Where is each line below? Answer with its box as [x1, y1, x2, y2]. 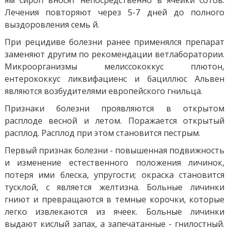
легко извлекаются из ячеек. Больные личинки [4, 205, 225, 217]
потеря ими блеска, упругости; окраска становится [4, 169, 225, 180]
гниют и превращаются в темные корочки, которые [4, 193, 225, 205]
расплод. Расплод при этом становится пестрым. [4, 127, 200, 139]
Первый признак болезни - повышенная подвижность [4, 144, 225, 156]
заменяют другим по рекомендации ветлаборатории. [4, 48, 225, 60]
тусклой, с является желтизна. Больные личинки [4, 181, 225, 193]
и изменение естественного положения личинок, [4, 156, 225, 168]
